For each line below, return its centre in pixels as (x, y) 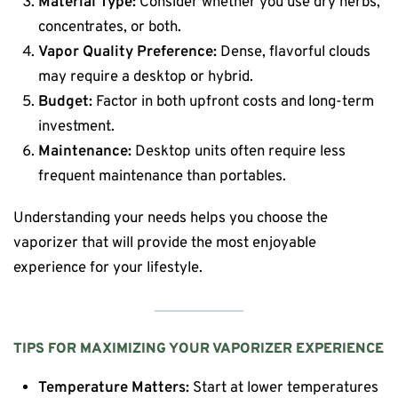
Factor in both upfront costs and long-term (234, 102)
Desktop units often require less (239, 152)
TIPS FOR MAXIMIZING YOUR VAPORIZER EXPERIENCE (199, 349)
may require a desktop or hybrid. (146, 77)
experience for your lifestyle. (108, 268)
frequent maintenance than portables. (163, 177)
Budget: (66, 102)
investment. (77, 127)
